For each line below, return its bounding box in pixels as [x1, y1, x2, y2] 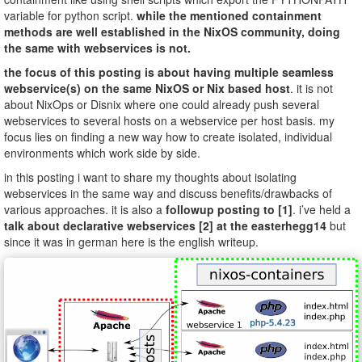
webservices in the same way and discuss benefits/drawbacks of [4, 184, 332, 201]
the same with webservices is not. [4, 39, 191, 56]
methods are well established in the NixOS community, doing [4, 23, 340, 40]
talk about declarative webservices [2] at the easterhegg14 [4, 217, 326, 234]
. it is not [290, 79, 333, 96]
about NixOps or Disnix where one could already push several [4, 95, 319, 112]
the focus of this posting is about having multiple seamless [4, 63, 334, 80]
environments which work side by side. [4, 144, 200, 161]
